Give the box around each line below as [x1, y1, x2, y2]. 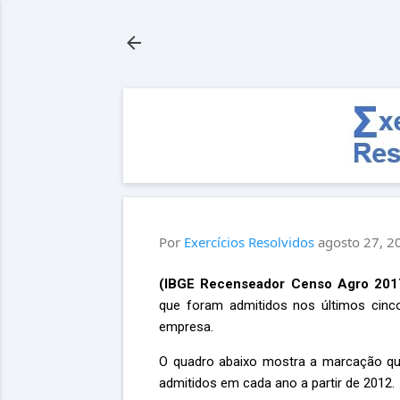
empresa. [159, 318, 217, 335]
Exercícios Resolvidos [184, 233, 314, 251]
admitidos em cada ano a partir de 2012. [159, 374, 395, 391]
